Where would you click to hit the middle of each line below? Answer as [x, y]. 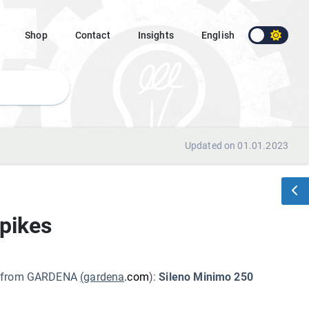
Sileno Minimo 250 [206, 277]
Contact [92, 35]
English [218, 35]
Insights [156, 35]
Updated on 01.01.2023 [236, 146]
